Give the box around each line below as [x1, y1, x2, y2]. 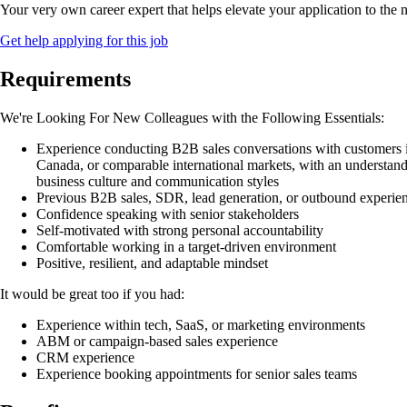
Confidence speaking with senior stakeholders [36, 206, 299, 223]
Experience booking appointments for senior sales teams [36, 366, 357, 382]
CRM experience [36, 350, 134, 366]
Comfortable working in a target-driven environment [36, 239, 336, 255]
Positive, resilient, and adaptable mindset [36, 255, 268, 272]
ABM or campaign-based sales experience [36, 333, 278, 350]
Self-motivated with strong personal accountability [36, 223, 323, 239]
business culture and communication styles [36, 174, 279, 190]
